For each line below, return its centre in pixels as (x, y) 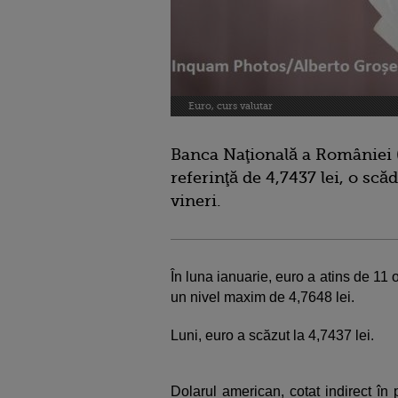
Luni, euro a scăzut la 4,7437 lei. (272, 335)
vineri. (196, 201)
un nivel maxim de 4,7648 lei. (263, 297)
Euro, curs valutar (231, 106)
